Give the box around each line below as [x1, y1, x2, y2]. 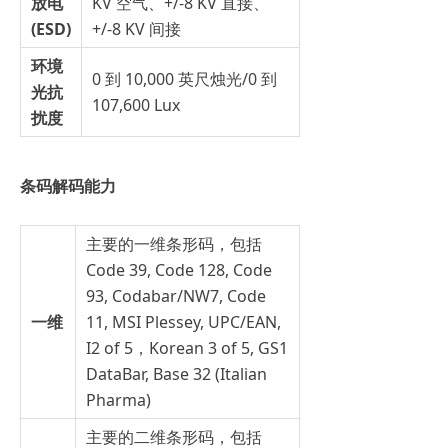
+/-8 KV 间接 [92, 18, 181, 40]
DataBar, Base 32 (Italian [86, 363, 267, 385]
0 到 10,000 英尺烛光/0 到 [92, 68, 277, 90]
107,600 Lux [92, 94, 180, 116]
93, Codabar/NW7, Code [86, 285, 266, 307]
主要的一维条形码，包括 [86, 233, 262, 255]
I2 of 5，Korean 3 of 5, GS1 [86, 337, 288, 359]
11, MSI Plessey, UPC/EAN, [86, 311, 281, 333]
